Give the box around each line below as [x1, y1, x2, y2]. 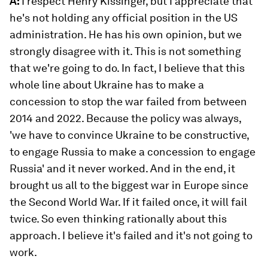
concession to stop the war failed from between [10, 95, 247, 108]
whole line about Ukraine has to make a [10, 78, 204, 91]
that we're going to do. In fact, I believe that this [10, 62, 245, 74]
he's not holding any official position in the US [10, 11, 237, 24]
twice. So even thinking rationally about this [10, 212, 227, 225]
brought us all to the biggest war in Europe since [10, 179, 248, 191]
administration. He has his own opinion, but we [10, 28, 242, 41]
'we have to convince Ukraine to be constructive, [10, 129, 249, 141]
